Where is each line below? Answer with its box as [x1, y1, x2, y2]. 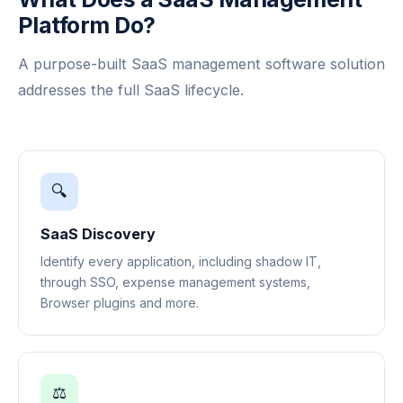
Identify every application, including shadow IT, [40, 253, 321, 269]
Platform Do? [18, 11, 156, 39]
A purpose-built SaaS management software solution [18, 54, 385, 73]
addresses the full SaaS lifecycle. [18, 80, 244, 99]
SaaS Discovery [40, 224, 156, 243]
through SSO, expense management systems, [40, 273, 310, 290]
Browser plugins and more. [40, 294, 199, 310]
